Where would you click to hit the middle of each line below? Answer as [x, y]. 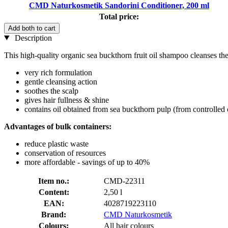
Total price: [119, 16]
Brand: [54, 214]
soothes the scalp [51, 91]
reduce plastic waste [56, 144]
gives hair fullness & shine [67, 100]
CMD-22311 [124, 181]
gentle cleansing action [61, 81]
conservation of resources [65, 153]
